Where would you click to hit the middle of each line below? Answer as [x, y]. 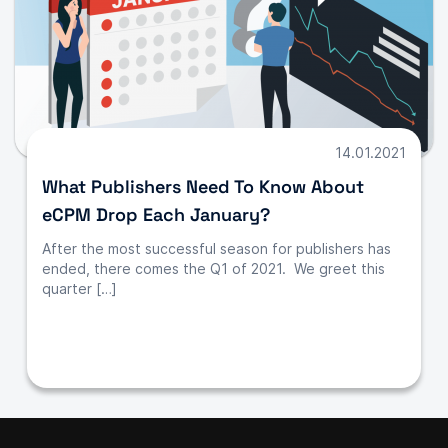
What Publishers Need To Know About [203, 187]
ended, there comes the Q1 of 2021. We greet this [213, 269]
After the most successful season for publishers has [216, 249]
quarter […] [79, 289]
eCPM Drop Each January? [156, 215]
